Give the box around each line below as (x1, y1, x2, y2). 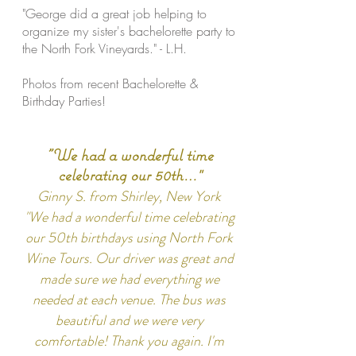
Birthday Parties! (22, 92, 106, 110)
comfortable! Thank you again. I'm (34, 331, 224, 351)
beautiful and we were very (55, 310, 203, 331)
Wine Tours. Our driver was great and (25, 248, 234, 269)
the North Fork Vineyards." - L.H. (22, 40, 187, 57)
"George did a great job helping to (22, 5, 207, 22)
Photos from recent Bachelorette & (22, 75, 198, 92)
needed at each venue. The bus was (33, 289, 226, 310)
